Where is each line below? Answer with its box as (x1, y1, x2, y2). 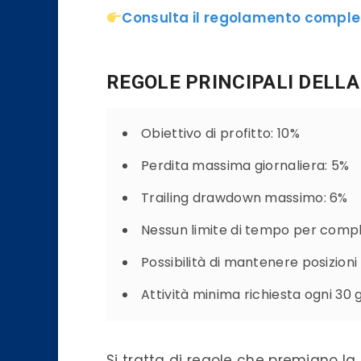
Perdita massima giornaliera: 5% (141, 156, 350, 176)
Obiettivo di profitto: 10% (141, 124, 300, 143)
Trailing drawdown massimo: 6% (141, 189, 348, 208)
